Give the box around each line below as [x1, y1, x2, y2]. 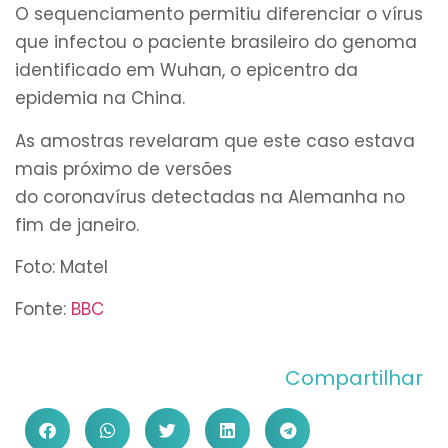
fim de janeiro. [15, 212, 139, 237]
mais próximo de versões [15, 156, 232, 181]
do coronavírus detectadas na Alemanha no [15, 184, 405, 209]
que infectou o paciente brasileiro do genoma [15, 30, 417, 55]
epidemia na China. [15, 86, 185, 111]
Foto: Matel [15, 254, 108, 279]
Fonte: [15, 297, 71, 322]
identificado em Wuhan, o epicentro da [15, 58, 358, 83]
